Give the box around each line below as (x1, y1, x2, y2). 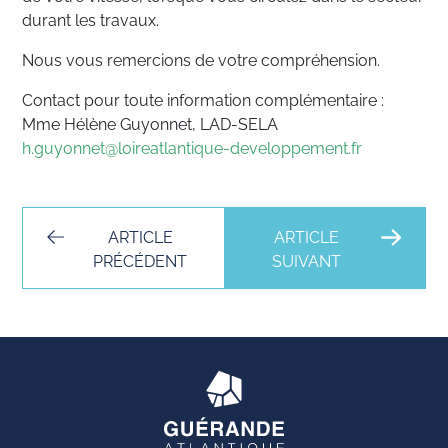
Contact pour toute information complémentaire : (22, 87, 385, 110)
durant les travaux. (22, 7, 160, 30)
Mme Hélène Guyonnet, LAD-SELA (22, 111, 279, 134)
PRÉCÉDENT (93, 248, 188, 271)
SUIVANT (272, 248, 342, 271)
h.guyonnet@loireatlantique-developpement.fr (22, 135, 363, 158)
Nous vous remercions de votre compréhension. (22, 47, 381, 70)
